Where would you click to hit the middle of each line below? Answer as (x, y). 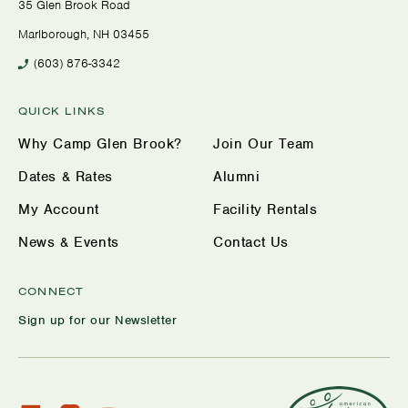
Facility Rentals (265, 209)
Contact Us (251, 242)
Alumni (237, 176)
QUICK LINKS (62, 110)
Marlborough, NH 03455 (84, 35)
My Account (59, 209)
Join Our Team (264, 143)
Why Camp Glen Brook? (100, 143)
